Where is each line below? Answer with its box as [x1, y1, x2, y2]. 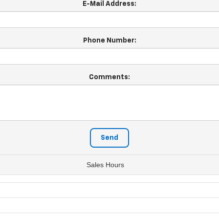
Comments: [89, 74, 130, 81]
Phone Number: [83, 37, 136, 44]
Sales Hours [86, 161, 124, 169]
